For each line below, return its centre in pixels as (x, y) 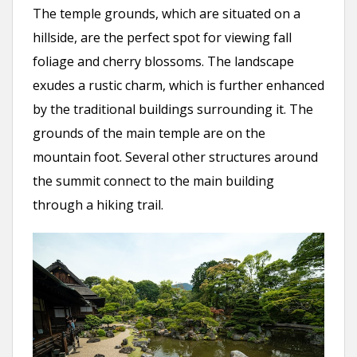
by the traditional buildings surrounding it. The (173, 110)
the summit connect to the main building (153, 181)
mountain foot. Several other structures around (175, 157)
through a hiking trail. (98, 205)
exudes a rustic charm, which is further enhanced (178, 86)
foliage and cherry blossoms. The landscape (163, 62)
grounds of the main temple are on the (149, 133)
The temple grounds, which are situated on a (167, 14)
